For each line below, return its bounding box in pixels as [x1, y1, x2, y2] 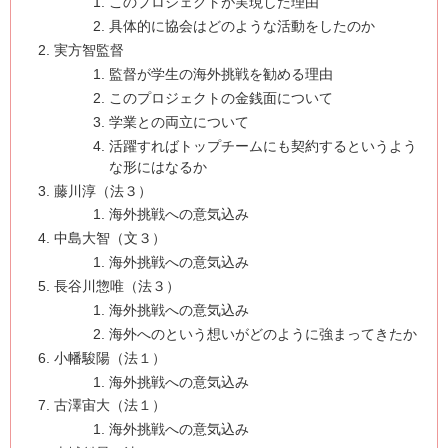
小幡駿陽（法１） [53, 349, 166, 366]
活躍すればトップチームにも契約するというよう [108, 137, 417, 154]
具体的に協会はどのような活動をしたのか [108, 18, 375, 35]
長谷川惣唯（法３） [53, 278, 180, 295]
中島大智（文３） [53, 230, 166, 247]
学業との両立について [108, 113, 249, 130]
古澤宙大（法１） [53, 397, 166, 414]
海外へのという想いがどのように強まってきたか [108, 325, 417, 342]
